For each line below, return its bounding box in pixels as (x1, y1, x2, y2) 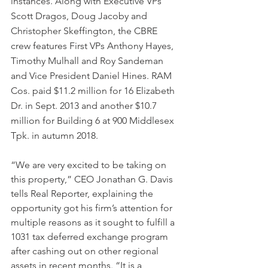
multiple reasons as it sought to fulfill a (11, 216, 177, 228)
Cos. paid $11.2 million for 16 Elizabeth (11, 84, 177, 96)
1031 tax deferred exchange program (11, 230, 170, 242)
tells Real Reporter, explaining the (11, 187, 156, 199)
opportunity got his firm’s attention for (11, 202, 175, 214)
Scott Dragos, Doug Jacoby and (11, 10, 150, 22)
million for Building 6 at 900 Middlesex (11, 114, 176, 126)
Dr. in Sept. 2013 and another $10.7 (11, 99, 159, 111)
